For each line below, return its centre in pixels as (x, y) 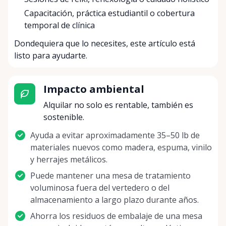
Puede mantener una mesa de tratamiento (110, 176)
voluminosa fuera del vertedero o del (100, 188)
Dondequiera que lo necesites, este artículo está (105, 44)
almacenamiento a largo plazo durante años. (115, 200)
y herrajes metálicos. (69, 160)
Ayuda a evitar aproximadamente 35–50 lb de (115, 135)
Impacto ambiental (94, 89)
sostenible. (64, 117)
